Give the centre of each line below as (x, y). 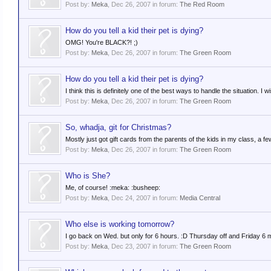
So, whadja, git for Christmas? (118, 127)
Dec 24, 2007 (131, 198)
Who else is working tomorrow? (120, 224)
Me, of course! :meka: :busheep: (113, 188)
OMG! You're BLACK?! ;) (102, 42)
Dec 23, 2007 (131, 246)
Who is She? (88, 176)
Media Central (200, 198)
